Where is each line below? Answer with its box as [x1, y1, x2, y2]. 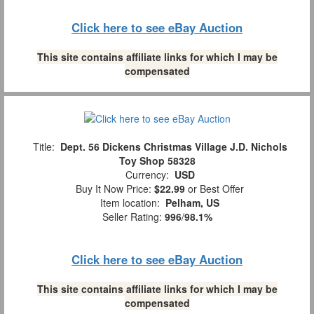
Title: [27, 139, 60, 154]
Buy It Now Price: [70, 182, 154, 196]
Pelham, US [165, 196, 219, 210]
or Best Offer [185, 182, 244, 196]
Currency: [119, 168, 175, 182]
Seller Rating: [102, 210, 165, 224]
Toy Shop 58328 [118, 153, 196, 168]
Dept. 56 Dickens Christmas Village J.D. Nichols [60, 139, 287, 154]
